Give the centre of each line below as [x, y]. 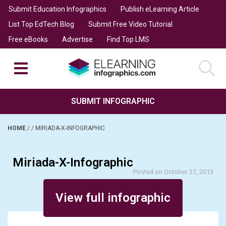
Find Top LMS [128, 39]
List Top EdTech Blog [41, 24]
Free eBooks [28, 39]
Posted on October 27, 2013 [173, 172]
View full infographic [113, 197]
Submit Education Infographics [57, 9]
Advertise [77, 39]
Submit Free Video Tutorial [130, 24]
